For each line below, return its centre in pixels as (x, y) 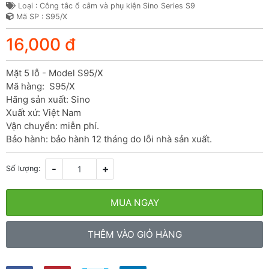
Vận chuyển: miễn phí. (53, 125)
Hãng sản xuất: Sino (48, 99)
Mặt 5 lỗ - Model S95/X (55, 73)
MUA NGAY (134, 202)
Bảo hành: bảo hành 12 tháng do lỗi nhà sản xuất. (109, 139)
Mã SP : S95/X (41, 16)
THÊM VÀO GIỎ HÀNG (134, 234)
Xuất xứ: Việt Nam (44, 112)
